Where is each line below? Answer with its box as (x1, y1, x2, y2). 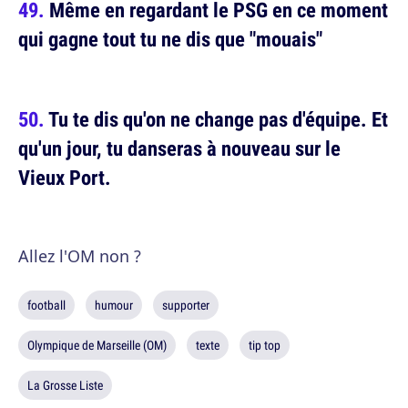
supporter (162, 297, 209, 314)
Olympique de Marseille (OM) (27, 337, 167, 354)
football (27, 297, 66, 314)
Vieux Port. (18, 163, 111, 192)
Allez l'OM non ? (18, 245, 141, 268)
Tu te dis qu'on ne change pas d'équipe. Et (48, 105, 388, 134)
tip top (249, 337, 280, 354)
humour (95, 297, 133, 314)
